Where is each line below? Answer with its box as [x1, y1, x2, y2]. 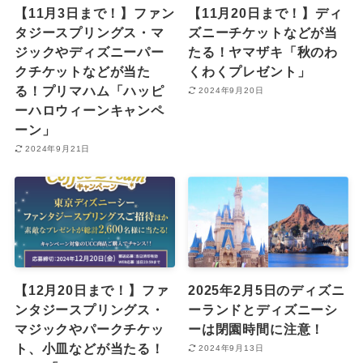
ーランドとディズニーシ [188, 301, 338, 317]
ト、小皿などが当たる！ [14, 340, 164, 356]
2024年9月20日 [199, 86, 264, 96]
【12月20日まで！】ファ [14, 282, 169, 297]
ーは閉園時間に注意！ [188, 321, 325, 336]
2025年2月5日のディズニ [188, 282, 345, 297]
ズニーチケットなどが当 [188, 24, 338, 40]
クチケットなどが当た [14, 63, 151, 79]
